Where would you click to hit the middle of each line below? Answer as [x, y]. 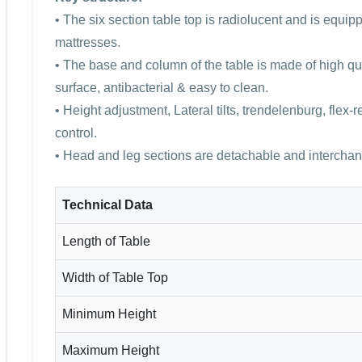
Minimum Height [109, 314]
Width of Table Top [115, 277]
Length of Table [106, 241]
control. [76, 133]
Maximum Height [111, 350]
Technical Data [107, 204]
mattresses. [88, 42]
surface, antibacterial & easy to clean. [162, 87]
